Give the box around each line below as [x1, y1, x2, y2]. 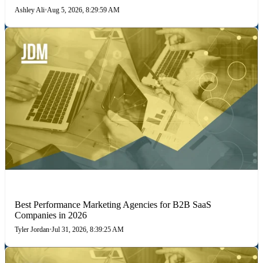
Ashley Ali [15, 5, 45, 14]
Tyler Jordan [15, 225, 49, 234]
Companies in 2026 [15, 210, 87, 220]
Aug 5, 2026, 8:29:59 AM [47, 5, 120, 14]
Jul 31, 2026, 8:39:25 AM [52, 225, 124, 234]
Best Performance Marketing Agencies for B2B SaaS [15, 199, 211, 210]
